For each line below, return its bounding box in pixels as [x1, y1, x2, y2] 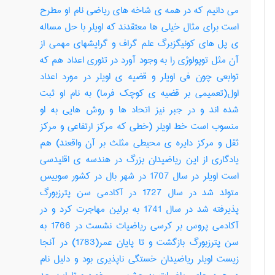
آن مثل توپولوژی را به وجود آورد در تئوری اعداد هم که [40, 52, 239, 69]
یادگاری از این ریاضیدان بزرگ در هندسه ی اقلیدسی [40, 151, 239, 168]
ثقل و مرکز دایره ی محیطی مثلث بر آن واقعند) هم [40, 134, 239, 152]
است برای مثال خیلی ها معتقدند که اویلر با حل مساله [40, 18, 239, 36]
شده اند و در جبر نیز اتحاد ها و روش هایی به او [40, 101, 239, 118]
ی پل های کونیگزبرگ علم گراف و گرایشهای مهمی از [40, 35, 239, 52]
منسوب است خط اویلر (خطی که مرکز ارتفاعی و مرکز [40, 118, 239, 135]
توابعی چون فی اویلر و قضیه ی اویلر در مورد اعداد [40, 68, 239, 85]
